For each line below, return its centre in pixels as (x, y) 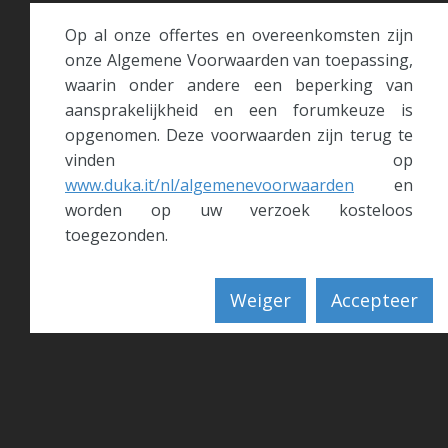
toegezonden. (116, 235)
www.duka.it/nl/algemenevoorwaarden (209, 185)
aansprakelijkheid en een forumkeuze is (239, 110)
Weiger (260, 300)
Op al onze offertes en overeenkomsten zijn (239, 35)
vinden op (239, 160)
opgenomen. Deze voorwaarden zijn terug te (239, 135)
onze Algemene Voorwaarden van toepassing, (239, 60)
